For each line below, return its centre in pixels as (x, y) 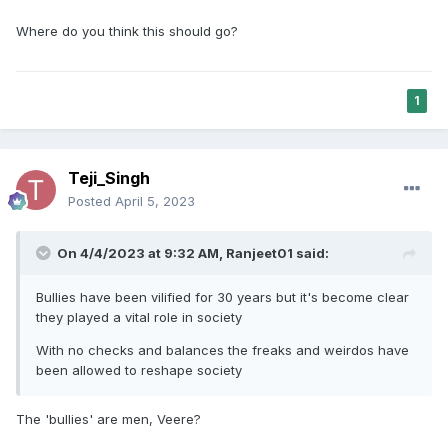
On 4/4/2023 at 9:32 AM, (141, 253)
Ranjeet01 (259, 253)
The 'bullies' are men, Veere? (110, 419)
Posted (91, 201)
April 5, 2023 (155, 201)
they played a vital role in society (141, 317)
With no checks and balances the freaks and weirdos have (222, 350)
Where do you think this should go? (127, 31)
